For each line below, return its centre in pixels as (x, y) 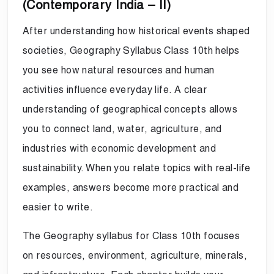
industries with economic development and (120, 148)
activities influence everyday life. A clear (115, 89)
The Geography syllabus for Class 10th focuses (131, 235)
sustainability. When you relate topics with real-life (137, 168)
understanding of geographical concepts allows (130, 109)
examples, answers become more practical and (131, 187)
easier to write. (58, 207)
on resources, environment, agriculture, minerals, (135, 255)
